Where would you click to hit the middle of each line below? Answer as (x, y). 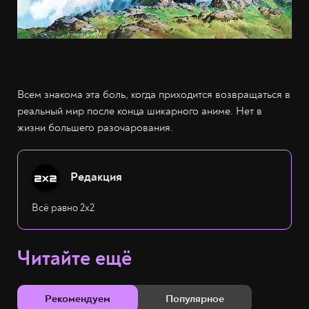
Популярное (195, 298)
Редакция (96, 177)
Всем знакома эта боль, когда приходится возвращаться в (154, 94)
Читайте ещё (74, 258)
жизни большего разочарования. (95, 127)
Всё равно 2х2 (63, 208)
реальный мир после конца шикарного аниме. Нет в (140, 111)
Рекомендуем (78, 298)
